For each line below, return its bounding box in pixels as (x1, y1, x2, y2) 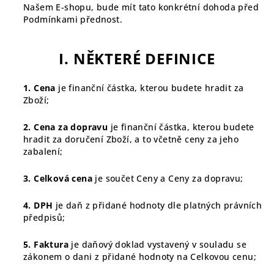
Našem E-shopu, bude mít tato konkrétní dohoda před (23, 1, 259, 13)
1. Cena (23, 82, 59, 94)
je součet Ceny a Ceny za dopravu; (95, 172, 243, 184)
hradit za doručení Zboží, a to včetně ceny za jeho (23, 133, 239, 145)
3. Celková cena (23, 172, 95, 184)
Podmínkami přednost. (23, 13, 122, 25)
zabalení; (23, 146, 63, 157)
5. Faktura (23, 239, 68, 250)
